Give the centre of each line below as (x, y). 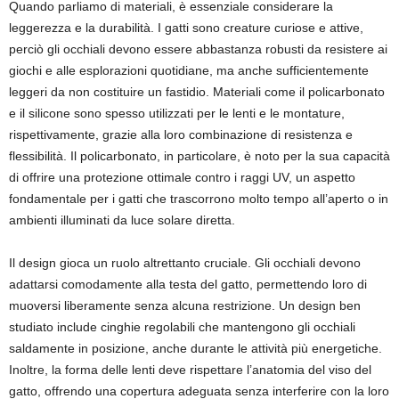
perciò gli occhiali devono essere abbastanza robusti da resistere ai (198, 49)
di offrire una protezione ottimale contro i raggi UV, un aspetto (182, 177)
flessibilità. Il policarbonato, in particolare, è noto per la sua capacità (199, 156)
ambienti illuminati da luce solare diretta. (122, 220)
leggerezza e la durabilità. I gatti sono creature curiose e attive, (186, 28)
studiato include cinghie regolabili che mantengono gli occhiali (182, 327)
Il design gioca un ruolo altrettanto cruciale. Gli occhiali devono (185, 263)
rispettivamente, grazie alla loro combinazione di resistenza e (181, 134)
